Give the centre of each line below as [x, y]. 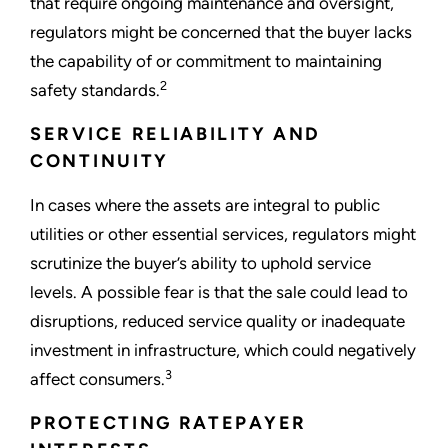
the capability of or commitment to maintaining [206, 61]
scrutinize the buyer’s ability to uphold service [200, 263]
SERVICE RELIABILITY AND [176, 134]
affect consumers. [97, 379]
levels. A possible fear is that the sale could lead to [219, 292]
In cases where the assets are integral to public [205, 205]
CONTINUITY [99, 161]
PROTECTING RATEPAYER [168, 423]
